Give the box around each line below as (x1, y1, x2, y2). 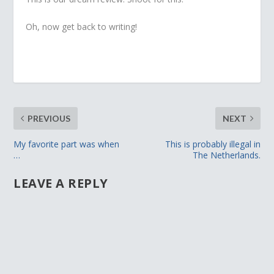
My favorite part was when (13, 138, 120, 150)
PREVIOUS (28, 113, 71, 124)
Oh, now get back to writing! (26, 21, 138, 33)
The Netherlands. (192, 149, 261, 161)
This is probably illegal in (165, 138, 261, 150)
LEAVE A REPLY (13, 175, 108, 192)
